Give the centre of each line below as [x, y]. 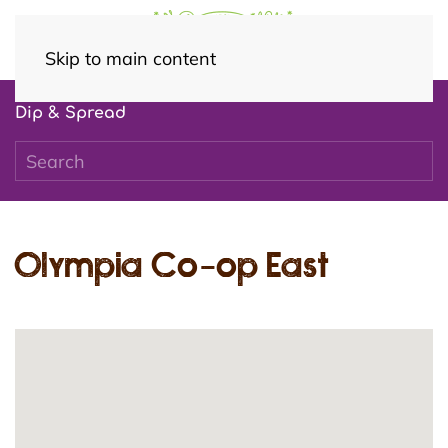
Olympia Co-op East [172, 265]
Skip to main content [130, 58]
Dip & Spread [70, 113]
